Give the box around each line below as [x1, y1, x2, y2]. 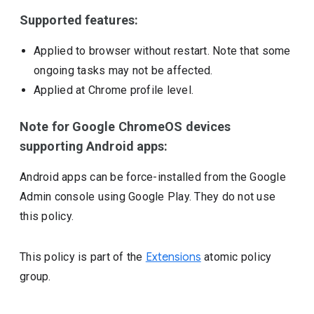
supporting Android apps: [20, 139, 168, 153]
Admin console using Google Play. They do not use [20, 190, 276, 203]
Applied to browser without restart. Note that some [34, 44, 291, 57]
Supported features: [20, 13, 138, 27]
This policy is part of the [20, 250, 146, 264]
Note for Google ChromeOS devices [20, 119, 231, 134]
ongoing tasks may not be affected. [34, 64, 213, 77]
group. [20, 270, 51, 283]
